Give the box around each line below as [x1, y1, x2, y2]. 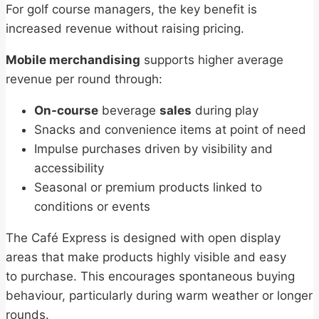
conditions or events [34, 199, 157, 214]
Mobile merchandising [6, 53, 140, 68]
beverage [98, 103, 159, 118]
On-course [34, 103, 98, 118]
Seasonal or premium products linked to [34, 180, 262, 195]
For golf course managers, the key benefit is [6, 2, 257, 17]
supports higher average [140, 53, 283, 68]
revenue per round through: [6, 72, 166, 87]
